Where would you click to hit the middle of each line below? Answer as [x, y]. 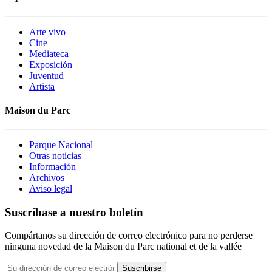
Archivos [47, 178]
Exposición [51, 64]
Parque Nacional [61, 145]
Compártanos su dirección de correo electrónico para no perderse [129, 236]
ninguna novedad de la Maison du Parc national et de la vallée [123, 246]
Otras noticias [55, 156]
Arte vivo [47, 32]
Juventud [46, 75]
